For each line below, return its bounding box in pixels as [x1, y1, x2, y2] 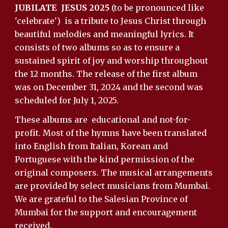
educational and [90, 115, 160, 125]
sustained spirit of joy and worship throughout [15, 55, 209, 66]
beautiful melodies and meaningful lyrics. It [15, 29, 194, 39]
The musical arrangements [101, 167, 213, 178]
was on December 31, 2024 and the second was [15, 82, 204, 92]
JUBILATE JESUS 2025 [15, 3, 112, 13]
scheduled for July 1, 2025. [15, 95, 121, 105]
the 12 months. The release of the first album [15, 69, 198, 79]
